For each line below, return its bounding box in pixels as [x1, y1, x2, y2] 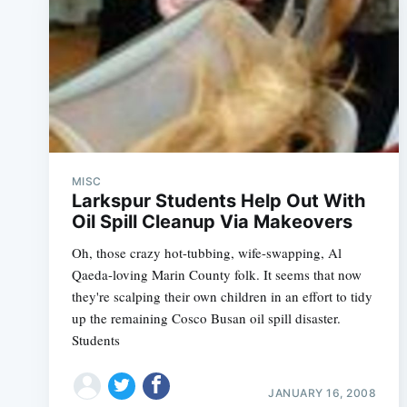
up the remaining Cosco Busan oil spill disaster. [71, 308, 341, 327]
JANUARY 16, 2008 [268, 386, 377, 400]
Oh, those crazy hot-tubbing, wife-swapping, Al [71, 243, 342, 262]
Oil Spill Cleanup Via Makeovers [71, 210, 352, 233]
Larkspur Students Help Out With [71, 189, 365, 212]
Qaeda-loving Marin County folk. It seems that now [71, 264, 362, 283]
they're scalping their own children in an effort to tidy [71, 286, 372, 305]
